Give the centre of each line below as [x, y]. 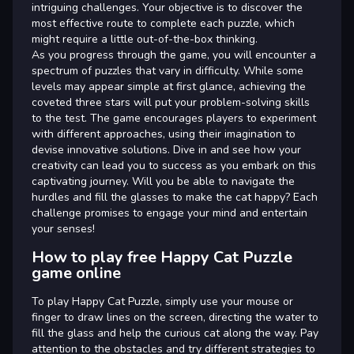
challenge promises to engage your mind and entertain [169, 213]
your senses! [63, 229]
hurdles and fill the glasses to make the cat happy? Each [175, 197]
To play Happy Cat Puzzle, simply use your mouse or [162, 301]
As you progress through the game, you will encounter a [174, 55]
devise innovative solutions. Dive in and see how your [166, 150]
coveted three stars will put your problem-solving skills [171, 102]
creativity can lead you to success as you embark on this [174, 166]
